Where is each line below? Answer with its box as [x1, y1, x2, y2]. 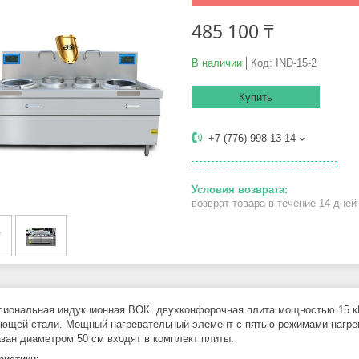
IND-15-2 [276, 57, 317, 70]
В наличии [192, 57, 242, 70]
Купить [239, 91, 272, 104]
